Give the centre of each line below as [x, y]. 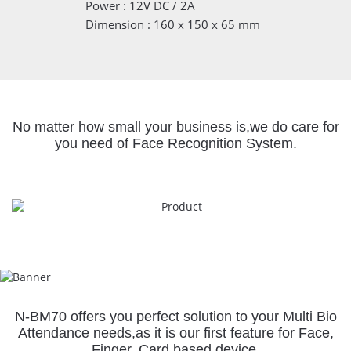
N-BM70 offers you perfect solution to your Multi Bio [175, 317]
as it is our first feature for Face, [234, 333]
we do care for [294, 127]
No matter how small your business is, [131, 127]
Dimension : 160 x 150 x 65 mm [173, 25]
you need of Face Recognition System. [175, 144]
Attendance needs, [76, 333]
